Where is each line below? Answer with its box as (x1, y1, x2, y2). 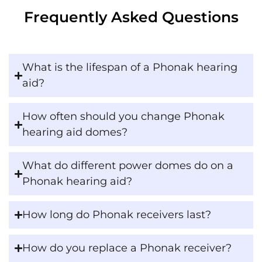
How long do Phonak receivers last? (22, 208, 211, 222)
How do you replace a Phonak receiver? (22, 242, 232, 255)
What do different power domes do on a (22, 159, 233, 173)
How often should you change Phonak (22, 110, 225, 123)
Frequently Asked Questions (23, 8, 239, 26)
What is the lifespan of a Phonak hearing (22, 61, 237, 74)
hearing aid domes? (22, 126, 127, 139)
